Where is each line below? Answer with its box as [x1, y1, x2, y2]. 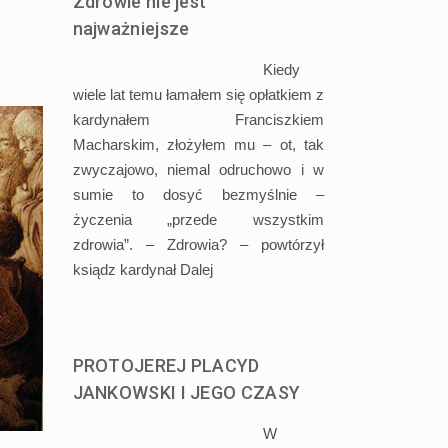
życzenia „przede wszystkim [72, 210, 325, 228]
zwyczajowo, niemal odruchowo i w [72, 160, 325, 178]
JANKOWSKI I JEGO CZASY [72, 381, 301, 403]
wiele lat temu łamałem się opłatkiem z [72, 85, 325, 103]
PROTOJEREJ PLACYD [72, 354, 260, 376]
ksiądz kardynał [72, 260, 180, 278]
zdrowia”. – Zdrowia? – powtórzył [72, 235, 325, 253]
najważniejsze [72, 17, 190, 39]
